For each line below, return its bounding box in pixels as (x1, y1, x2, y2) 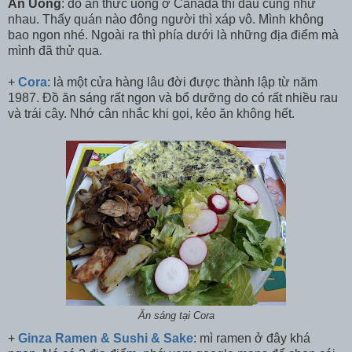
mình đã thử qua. (8, 43, 102, 57)
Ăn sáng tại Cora (137, 310, 214, 321)
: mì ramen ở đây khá (193, 332, 310, 346)
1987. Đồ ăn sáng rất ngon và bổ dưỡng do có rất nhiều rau (8, 90, 338, 104)
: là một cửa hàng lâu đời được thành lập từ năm (47, 75, 317, 89)
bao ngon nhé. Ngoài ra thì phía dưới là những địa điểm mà (8, 27, 339, 42)
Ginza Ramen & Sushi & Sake (18, 332, 193, 346)
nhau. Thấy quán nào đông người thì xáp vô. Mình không (8, 12, 324, 26)
